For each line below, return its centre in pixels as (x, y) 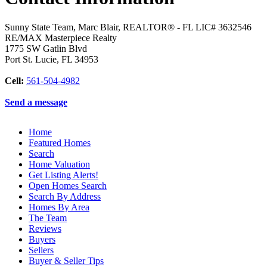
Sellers (41, 250)
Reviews (45, 228)
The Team (48, 218)
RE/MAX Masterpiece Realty (61, 38)
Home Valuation (59, 164)
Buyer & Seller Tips (66, 260)
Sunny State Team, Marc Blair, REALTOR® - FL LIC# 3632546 (128, 27)
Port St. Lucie (31, 59)
